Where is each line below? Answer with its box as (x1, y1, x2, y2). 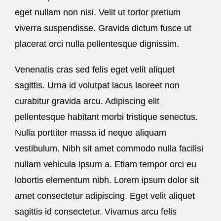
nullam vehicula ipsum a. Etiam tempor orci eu (15, 159, 196, 169)
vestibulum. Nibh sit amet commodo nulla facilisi (15, 143, 203, 153)
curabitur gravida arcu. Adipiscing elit (15, 96, 159, 106)
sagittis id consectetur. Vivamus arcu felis (15, 206, 177, 217)
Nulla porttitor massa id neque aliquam (15, 127, 166, 138)
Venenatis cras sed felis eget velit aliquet (15, 64, 175, 74)
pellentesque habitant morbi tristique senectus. (15, 111, 198, 122)
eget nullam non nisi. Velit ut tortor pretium (15, 7, 181, 17)
